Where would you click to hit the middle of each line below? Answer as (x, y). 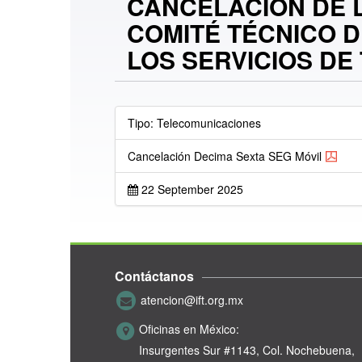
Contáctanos (154, 276)
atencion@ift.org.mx (192, 299)
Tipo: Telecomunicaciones (194, 123)
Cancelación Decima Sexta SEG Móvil (225, 156)
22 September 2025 (191, 189)
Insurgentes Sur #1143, (199, 350)
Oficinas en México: (189, 329)
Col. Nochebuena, (309, 350)
